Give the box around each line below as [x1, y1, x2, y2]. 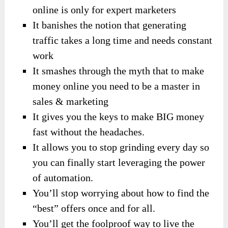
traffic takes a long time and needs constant [33, 34, 213, 46]
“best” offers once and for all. [33, 202, 156, 214]
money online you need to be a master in [33, 80, 201, 92]
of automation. [33, 172, 94, 183]
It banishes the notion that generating [33, 19, 187, 31]
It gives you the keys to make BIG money [33, 110, 205, 122]
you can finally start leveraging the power [33, 156, 206, 168]
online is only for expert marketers [33, 4, 177, 15]
